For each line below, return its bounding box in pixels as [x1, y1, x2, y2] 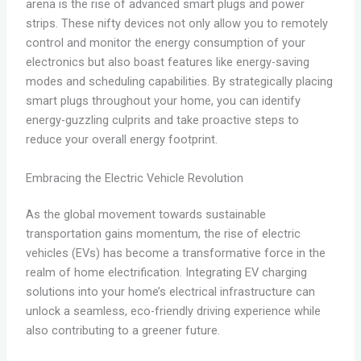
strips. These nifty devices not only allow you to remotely [25, 16, 328, 31]
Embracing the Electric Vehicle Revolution [25, 170, 243, 185]
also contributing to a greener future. [25, 323, 220, 338]
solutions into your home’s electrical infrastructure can [25, 284, 315, 300]
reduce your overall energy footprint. [25, 132, 218, 147]
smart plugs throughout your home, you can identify [25, 93, 301, 109]
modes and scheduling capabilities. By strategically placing [25, 74, 333, 89]
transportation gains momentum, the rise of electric [25, 226, 301, 242]
